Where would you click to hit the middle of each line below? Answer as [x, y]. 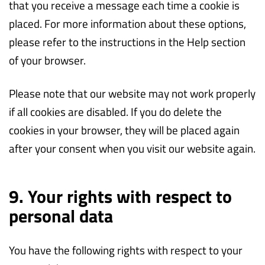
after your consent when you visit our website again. [132, 148]
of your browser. [47, 60]
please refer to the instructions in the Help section [127, 41]
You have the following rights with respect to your [126, 250]
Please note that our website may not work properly [132, 93]
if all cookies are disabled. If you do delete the [115, 111]
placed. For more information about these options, [127, 23]
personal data [61, 216]
